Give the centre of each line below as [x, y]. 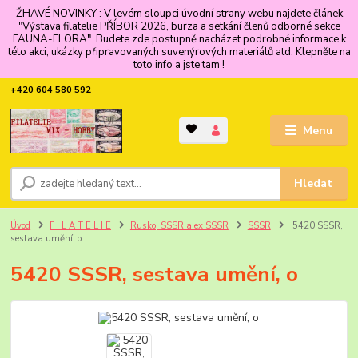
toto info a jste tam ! [179, 64]
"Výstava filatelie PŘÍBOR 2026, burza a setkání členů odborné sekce [179, 26]
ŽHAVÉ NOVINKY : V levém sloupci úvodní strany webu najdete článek [179, 13]
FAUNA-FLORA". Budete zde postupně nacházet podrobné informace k [179, 39]
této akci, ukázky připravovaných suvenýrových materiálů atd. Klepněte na [179, 52]
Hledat [314, 183]
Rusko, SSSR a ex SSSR [179, 225]
